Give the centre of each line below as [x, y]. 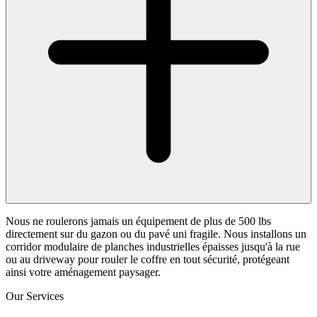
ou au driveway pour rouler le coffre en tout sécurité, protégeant [148, 260]
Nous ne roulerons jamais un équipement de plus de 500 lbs [138, 221]
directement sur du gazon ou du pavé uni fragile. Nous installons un [156, 234]
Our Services [35, 296]
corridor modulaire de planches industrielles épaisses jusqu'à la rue [153, 247]
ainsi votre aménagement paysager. [83, 272]
